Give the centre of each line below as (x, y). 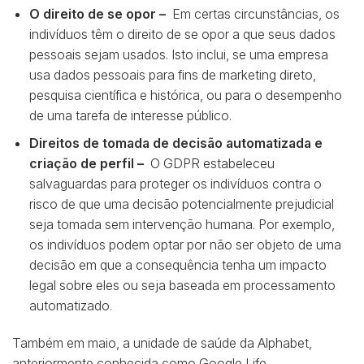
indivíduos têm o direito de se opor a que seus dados (182, 34)
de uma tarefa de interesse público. (130, 115)
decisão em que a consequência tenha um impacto (178, 265)
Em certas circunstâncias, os (254, 13)
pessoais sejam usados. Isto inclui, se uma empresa (178, 54)
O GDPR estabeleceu (210, 164)
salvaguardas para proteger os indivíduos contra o (175, 184)
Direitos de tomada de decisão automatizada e (175, 143)
